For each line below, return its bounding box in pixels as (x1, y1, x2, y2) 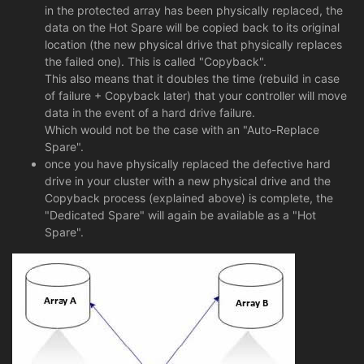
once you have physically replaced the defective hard (45, 156, 331, 171)
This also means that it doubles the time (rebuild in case (45, 71, 340, 85)
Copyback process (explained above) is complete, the (45, 190, 333, 205)
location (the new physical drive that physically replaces (45, 37, 342, 51)
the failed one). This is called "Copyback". (45, 54, 266, 68)
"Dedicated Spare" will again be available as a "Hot (45, 207, 316, 222)
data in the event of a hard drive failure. (45, 105, 255, 119)
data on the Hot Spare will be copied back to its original (45, 19, 340, 34)
